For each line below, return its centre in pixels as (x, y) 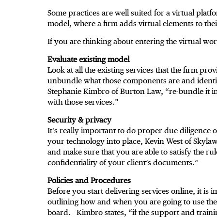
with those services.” (83, 102)
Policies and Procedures (89, 181)
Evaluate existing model (88, 60)
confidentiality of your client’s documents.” (123, 163)
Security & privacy (79, 120)
